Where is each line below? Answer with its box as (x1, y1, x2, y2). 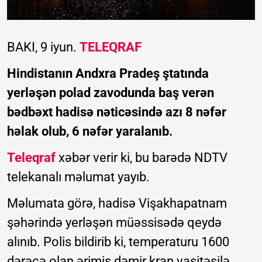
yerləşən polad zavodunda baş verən (7, 85, 214, 100)
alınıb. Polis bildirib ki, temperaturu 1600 (7, 234, 229, 249)
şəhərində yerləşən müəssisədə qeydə (7, 215, 222, 230)
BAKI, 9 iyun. (7, 39, 80, 54)
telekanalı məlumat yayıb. (7, 169, 150, 184)
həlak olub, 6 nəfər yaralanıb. (7, 123, 173, 139)
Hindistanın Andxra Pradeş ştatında (7, 65, 209, 81)
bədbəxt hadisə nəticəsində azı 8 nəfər (7, 104, 226, 119)
